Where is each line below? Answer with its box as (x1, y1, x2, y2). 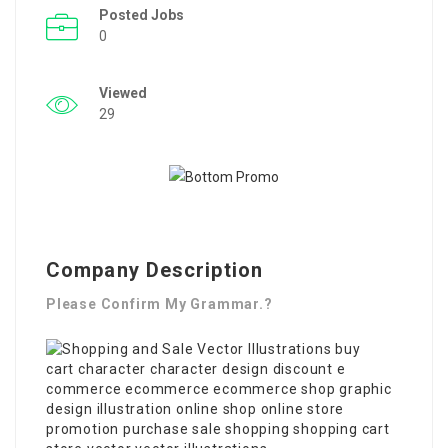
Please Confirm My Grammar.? (46, 296, 273, 313)
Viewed (99, 85, 147, 102)
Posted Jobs (99, 7, 184, 24)
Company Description (46, 258, 263, 283)
